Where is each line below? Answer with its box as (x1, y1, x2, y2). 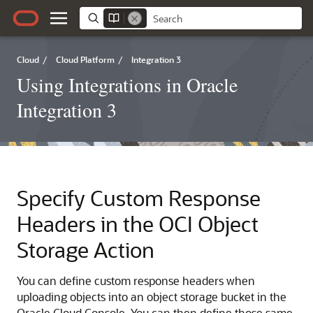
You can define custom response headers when (17, 273, 255, 288)
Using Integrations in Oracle (17, 71, 238, 98)
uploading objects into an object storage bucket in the (17, 289, 286, 304)
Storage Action (17, 235, 154, 263)
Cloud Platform (56, 54, 115, 65)
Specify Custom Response (17, 184, 261, 212)
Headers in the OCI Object (17, 210, 259, 238)
